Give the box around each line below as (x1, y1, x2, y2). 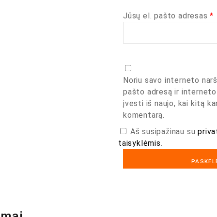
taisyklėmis (118, 139, 161, 148)
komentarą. (123, 110, 165, 120)
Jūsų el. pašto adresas (123, 11, 210, 20)
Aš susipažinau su (130, 127, 198, 136)
